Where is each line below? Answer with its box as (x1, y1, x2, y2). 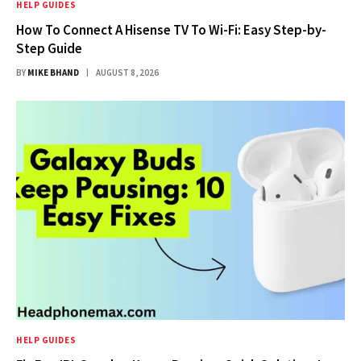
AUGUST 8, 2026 (96, 66, 159, 78)
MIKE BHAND (27, 66, 79, 78)
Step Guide (16, 39, 82, 57)
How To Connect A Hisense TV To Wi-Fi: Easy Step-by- (16, 20, 326, 39)
